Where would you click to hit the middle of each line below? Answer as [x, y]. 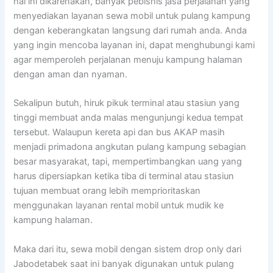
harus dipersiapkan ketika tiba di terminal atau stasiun [124, 176]
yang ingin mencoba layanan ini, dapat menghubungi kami [134, 45]
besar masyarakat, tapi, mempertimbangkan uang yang [128, 162]
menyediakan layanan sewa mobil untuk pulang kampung [132, 16]
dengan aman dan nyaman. [71, 75]
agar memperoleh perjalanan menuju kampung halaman [128, 60]
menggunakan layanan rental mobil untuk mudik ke [119, 206]
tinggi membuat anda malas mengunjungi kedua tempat [129, 118]
